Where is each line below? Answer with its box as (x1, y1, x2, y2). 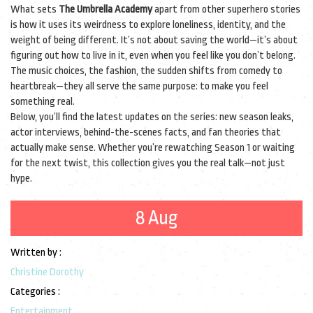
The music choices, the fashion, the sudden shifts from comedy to (10, 65, 282, 77)
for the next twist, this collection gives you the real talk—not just (10, 157, 285, 169)
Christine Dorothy (10, 266, 84, 278)
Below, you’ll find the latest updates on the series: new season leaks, (10, 111, 293, 123)
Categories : (10, 286, 60, 298)
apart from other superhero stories (152, 3, 300, 15)
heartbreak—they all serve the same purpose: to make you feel (10, 80, 268, 92)
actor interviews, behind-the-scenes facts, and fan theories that (10, 126, 281, 138)
